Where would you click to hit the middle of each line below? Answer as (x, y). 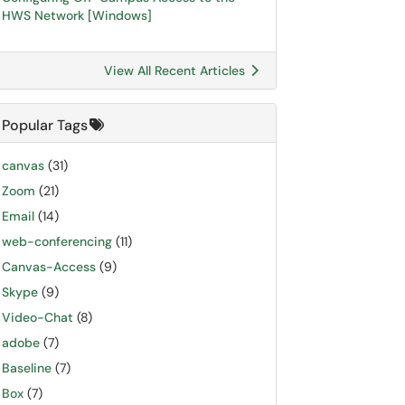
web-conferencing (57, 241)
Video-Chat (38, 317)
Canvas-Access (49, 267)
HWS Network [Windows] (77, 15)
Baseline (27, 368)
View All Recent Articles (176, 71)
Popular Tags (45, 125)
